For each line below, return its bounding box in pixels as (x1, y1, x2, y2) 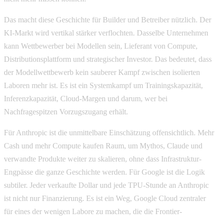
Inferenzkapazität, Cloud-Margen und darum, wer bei (4, 94, 167, 103)
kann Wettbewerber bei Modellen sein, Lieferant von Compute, (4, 41, 198, 50)
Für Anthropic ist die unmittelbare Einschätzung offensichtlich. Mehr (4, 128, 214, 137)
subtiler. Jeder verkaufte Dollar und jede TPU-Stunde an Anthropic (4, 181, 209, 189)
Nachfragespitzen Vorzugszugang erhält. (4, 107, 128, 116)
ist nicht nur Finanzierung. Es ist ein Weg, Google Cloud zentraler (4, 194, 206, 202)
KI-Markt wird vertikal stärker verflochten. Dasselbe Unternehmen (4, 28, 208, 37)
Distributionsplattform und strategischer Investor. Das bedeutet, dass (4, 54, 212, 63)
